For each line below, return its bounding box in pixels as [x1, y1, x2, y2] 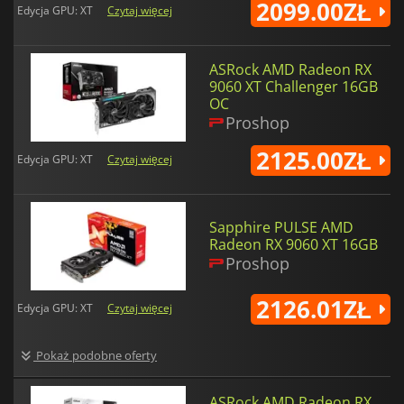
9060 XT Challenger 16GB [209, 77, 378, 97]
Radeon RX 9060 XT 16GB [209, 234, 378, 254]
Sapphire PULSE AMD [209, 216, 353, 237]
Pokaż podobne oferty [33, 346, 157, 363]
